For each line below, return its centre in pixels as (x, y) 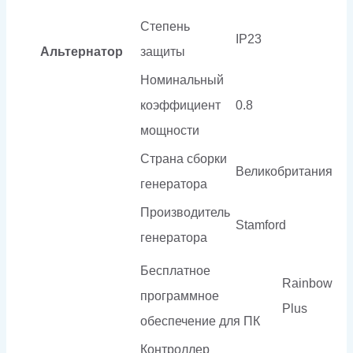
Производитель (185, 212)
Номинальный (182, 80)
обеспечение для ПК (200, 321)
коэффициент (180, 105)
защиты (163, 51)
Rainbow (307, 283)
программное (180, 295)
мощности (170, 130)
